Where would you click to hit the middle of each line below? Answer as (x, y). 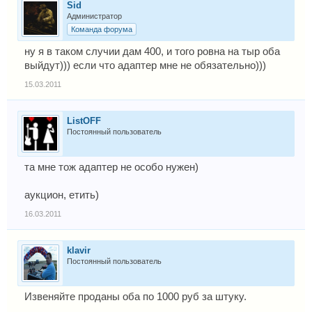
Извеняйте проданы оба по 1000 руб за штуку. (135, 297)
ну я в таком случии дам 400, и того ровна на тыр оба (152, 52)
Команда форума (102, 29)
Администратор (94, 16)
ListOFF (84, 121)
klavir (79, 250)
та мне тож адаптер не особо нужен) (111, 167)
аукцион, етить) (62, 195)
